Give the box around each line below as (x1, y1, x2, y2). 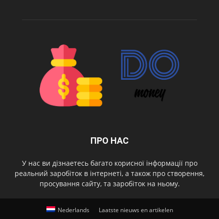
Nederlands (57, 206, 89, 215)
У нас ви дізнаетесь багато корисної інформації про (22, 158, 197, 168)
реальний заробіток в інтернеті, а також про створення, (15, 169, 204, 178)
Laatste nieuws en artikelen (98, 206, 173, 215)
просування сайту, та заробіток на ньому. (39, 179, 180, 189)
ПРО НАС (90, 135, 129, 146)
